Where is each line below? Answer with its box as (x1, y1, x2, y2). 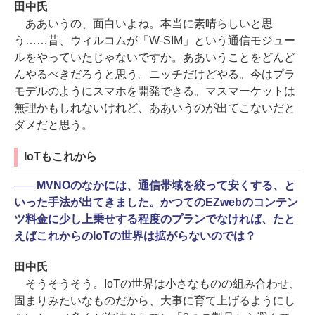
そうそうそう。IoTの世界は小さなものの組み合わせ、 (14, 278, 300, 290)
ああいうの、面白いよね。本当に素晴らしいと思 (14, 18, 273, 30)
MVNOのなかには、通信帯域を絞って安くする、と (36, 179, 295, 192)
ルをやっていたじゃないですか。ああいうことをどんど (14, 51, 295, 64)
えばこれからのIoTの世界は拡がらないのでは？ (14, 230, 256, 243)
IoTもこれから (24, 150, 97, 163)
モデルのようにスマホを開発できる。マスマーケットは (14, 85, 295, 98)
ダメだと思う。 (14, 119, 93, 131)
